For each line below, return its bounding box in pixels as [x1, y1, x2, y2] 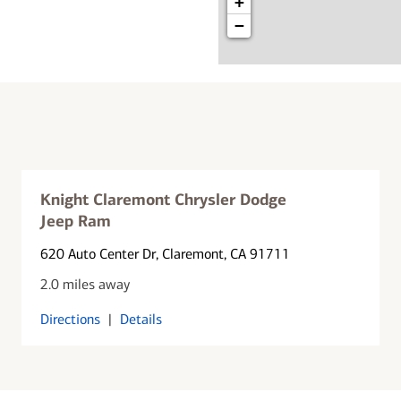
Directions [40, 310, 101, 328]
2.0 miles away [40, 275, 131, 293]
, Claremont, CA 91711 [156, 244, 291, 262]
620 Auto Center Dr [40, 244, 157, 262]
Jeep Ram [40, 210, 112, 231]
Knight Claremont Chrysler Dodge [40, 189, 287, 209]
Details [120, 310, 163, 328]
